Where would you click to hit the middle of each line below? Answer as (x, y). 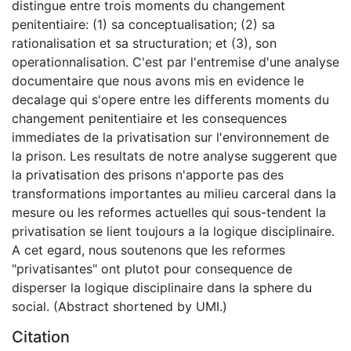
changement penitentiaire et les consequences (149, 118)
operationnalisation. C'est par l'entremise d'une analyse (175, 62)
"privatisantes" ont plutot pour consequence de (152, 268)
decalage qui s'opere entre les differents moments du (170, 99)
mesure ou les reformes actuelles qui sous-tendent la (169, 212)
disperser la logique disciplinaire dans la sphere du (162, 287)
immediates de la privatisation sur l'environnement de (170, 137)
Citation (41, 337)
